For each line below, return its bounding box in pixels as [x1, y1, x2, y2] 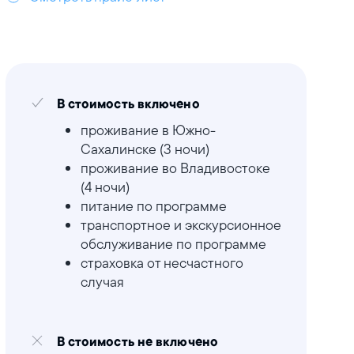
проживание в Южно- [80, 121, 216, 139]
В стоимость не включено [56, 336, 218, 350]
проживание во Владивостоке [80, 159, 270, 177]
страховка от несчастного [80, 254, 243, 272]
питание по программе [80, 197, 227, 215]
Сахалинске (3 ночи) [80, 140, 209, 158]
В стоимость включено [56, 98, 200, 112]
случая [80, 273, 124, 291]
